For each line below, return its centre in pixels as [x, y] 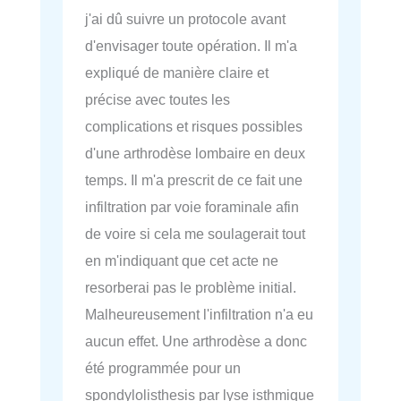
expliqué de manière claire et [177, 72]
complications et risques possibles [194, 126]
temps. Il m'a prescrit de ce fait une [194, 179]
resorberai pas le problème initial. [191, 287]
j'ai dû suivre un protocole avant [185, 18]
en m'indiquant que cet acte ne [182, 260]
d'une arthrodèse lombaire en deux [195, 153]
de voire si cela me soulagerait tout [195, 233]
